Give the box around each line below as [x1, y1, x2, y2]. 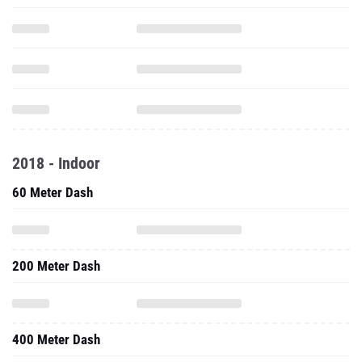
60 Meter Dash [12, 184, 93, 200]
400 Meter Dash [12, 331, 100, 347]
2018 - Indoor [12, 154, 100, 173]
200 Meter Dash [12, 258, 100, 274]
